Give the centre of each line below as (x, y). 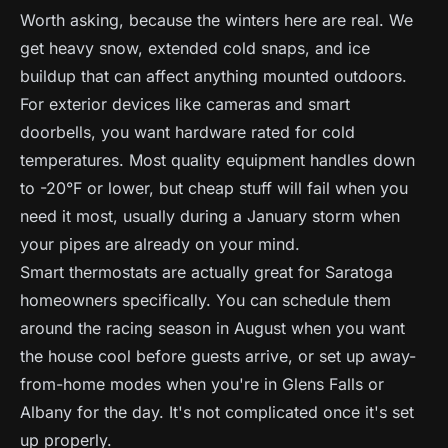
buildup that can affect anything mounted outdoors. (213, 76)
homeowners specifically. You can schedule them (205, 300)
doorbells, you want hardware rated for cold (187, 132)
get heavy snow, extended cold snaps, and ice (195, 48)
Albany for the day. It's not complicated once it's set (217, 412)
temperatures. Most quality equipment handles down (217, 160)
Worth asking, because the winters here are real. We (216, 20)
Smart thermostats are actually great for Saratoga (206, 272)
